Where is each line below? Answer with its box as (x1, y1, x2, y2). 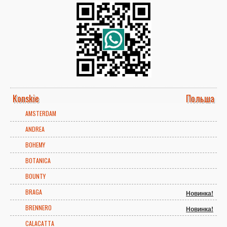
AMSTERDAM (25, 109, 56, 118)
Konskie (13, 92, 39, 105)
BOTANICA (25, 156, 51, 165)
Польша (186, 92, 214, 105)
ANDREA (25, 125, 45, 134)
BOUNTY (25, 172, 46, 181)
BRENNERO (25, 203, 52, 212)
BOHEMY (25, 140, 45, 149)
